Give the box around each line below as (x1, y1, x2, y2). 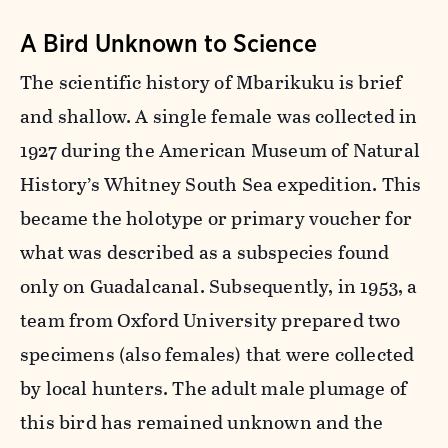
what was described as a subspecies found (20, 237, 390, 267)
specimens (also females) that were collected (20, 339, 415, 369)
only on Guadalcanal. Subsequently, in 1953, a (20, 271, 418, 301)
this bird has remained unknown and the (20, 407, 384, 437)
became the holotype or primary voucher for (20, 203, 412, 233)
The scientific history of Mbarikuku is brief (20, 67, 403, 97)
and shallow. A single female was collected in (20, 101, 418, 131)
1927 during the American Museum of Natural (20, 135, 420, 165)
